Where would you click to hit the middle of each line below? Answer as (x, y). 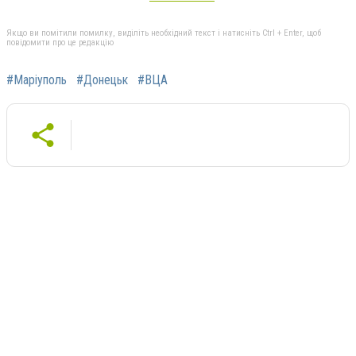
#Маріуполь (37, 79)
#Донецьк (102, 79)
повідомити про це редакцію (60, 42)
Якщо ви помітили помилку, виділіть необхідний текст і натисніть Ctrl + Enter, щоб (164, 33)
